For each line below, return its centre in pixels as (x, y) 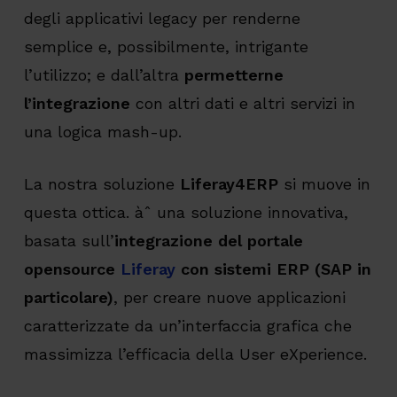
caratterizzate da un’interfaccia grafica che (187, 326)
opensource (72, 269)
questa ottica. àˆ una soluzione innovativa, (186, 213)
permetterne (234, 75)
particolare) (68, 298)
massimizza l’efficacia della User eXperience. (195, 354)
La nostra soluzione (101, 184)
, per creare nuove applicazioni (229, 298)
